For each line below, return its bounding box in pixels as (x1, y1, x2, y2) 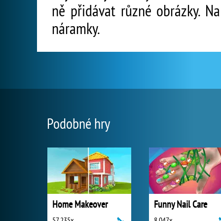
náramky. (52, 18, 100, 38)
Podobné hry (47, 113, 110, 133)
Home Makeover (52, 198, 108, 211)
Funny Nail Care (154, 198, 207, 211)
